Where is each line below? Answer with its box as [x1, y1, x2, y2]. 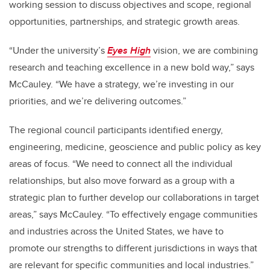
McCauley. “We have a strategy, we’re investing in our [9, 77, 234, 91]
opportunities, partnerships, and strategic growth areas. [9, 14, 240, 28]
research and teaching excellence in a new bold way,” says [9, 60, 254, 74]
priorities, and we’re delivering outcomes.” [9, 94, 186, 108]
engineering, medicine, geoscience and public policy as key [9, 140, 261, 154]
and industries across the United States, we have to [9, 224, 224, 238]
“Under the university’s [9, 43, 107, 57]
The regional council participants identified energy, [9, 123, 223, 137]
